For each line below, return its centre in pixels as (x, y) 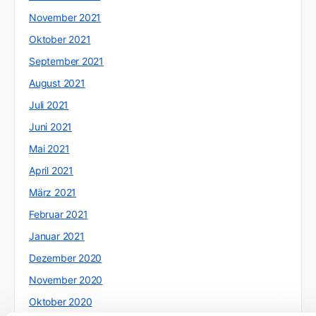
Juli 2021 (49, 105)
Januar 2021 (57, 236)
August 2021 (57, 83)
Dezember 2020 (66, 258)
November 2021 (65, 18)
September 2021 (67, 61)
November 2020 (66, 280)
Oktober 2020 (61, 302)
